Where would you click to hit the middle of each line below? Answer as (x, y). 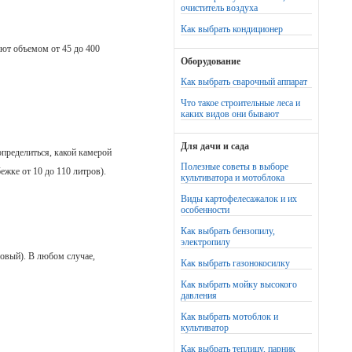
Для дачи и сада (215, 146)
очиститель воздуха (219, 8)
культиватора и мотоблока (233, 178)
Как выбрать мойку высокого (239, 284)
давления (199, 295)
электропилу (205, 242)
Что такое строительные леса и (240, 103)
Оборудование (211, 61)
